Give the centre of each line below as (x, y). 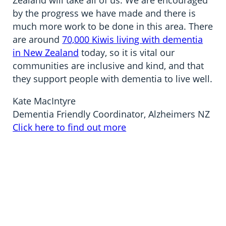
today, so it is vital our (127, 53)
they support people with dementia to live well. (113, 79)
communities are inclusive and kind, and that (108, 66)
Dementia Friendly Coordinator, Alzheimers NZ (111, 114)
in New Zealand (46, 53)
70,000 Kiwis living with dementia (133, 40)
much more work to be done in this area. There (113, 26)
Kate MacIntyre (44, 101)
